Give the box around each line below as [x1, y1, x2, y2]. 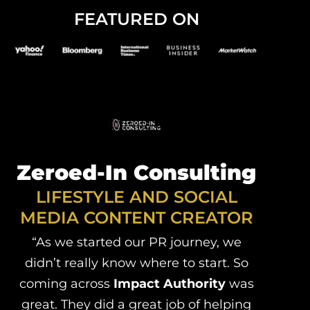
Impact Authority [113, 275, 226, 291]
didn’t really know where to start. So [24, 255, 248, 271]
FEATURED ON [73, 8, 199, 29]
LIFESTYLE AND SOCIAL [35, 186, 237, 207]
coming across [19, 275, 113, 291]
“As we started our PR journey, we [31, 234, 241, 250]
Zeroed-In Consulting [17, 159, 257, 185]
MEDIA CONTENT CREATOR [19, 207, 253, 228]
